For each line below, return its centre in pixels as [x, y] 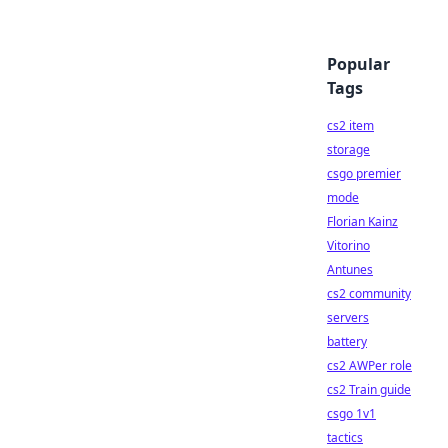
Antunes [350, 269]
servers [348, 317]
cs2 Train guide [369, 389]
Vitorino [348, 245]
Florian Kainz [362, 221]
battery [347, 341]
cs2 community [369, 293]
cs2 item [350, 125]
